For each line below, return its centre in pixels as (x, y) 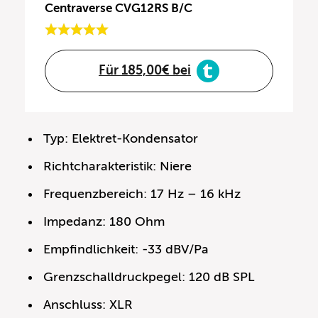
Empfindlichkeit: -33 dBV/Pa (126, 249)
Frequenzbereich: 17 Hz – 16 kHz (142, 193)
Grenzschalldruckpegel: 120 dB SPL (149, 276)
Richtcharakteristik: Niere (118, 166)
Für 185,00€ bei (145, 71)
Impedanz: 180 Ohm (104, 221)
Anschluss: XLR (88, 304)
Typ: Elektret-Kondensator (121, 138)
